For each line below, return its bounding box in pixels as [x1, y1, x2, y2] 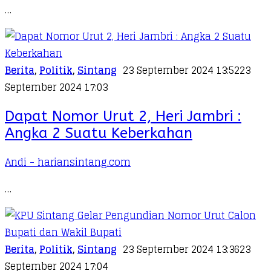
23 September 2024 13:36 [123, 240, 240, 258]
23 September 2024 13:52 [123, 61, 240, 79]
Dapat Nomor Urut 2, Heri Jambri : [5, 107, 241, 125]
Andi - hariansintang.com [5, 153, 131, 171]
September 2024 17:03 [5, 78, 108, 96]
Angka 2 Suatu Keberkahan [5, 124, 192, 142]
